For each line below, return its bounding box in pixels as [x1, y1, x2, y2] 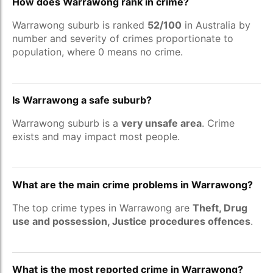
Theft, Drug [193, 202, 247, 214]
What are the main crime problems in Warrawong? [12, 179, 253, 191]
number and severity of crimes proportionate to [12, 32, 233, 44]
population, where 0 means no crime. [12, 46, 183, 58]
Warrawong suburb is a [12, 117, 121, 129]
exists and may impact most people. [12, 130, 180, 143]
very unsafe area [121, 117, 202, 129]
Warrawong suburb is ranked [12, 19, 147, 31]
